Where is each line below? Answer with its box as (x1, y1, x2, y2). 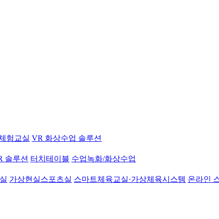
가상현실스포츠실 (9, 175, 72, 183)
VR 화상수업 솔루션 (32, 134, 102, 142)
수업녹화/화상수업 (71, 154, 136, 163)
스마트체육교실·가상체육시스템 (74, 175, 186, 183)
